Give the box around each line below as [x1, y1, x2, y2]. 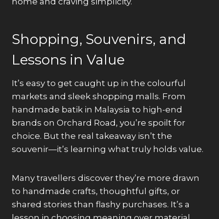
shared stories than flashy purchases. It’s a [12, 199, 190, 209]
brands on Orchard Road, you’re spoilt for [12, 117, 185, 128]
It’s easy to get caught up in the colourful [12, 78, 186, 88]
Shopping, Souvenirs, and [12, 30, 186, 47]
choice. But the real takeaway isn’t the [12, 131, 172, 141]
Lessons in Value [12, 51, 125, 68]
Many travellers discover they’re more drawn [12, 173, 199, 183]
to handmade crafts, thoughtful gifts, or [12, 186, 180, 196]
